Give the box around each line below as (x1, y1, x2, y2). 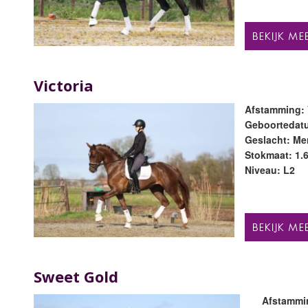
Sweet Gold (33, 266, 118, 287)
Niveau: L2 (245, 163, 296, 177)
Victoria (33, 75, 93, 96)
